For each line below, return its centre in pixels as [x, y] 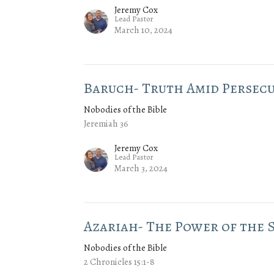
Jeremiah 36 [106, 124]
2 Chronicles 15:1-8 [120, 262]
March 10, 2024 [144, 30]
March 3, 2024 [141, 168]
